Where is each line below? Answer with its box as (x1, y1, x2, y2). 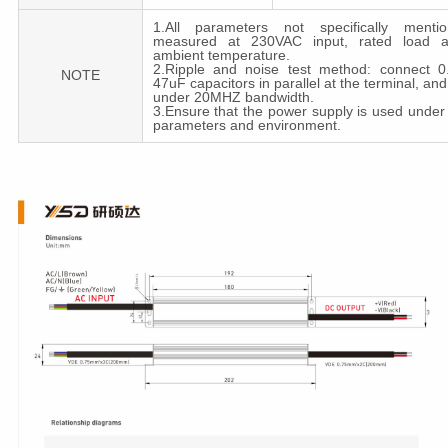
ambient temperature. (152, 47, 290, 64)
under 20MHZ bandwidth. (152, 89, 314, 106)
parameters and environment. (152, 117, 341, 134)
